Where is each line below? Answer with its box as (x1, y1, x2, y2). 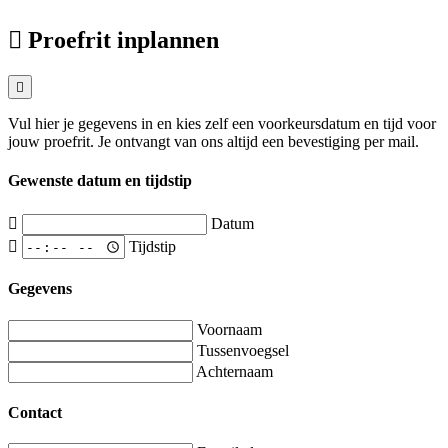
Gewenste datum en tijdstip (8, 172, 192, 190)
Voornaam (197, 320, 262, 338)
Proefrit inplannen (28, 27, 219, 54)
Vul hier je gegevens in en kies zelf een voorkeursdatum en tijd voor (8, 115, 436, 132)
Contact (8, 403, 62, 421)
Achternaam (196, 362, 273, 380)
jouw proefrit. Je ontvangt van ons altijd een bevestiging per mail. (8, 133, 419, 150)
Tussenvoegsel (197, 341, 289, 359)
